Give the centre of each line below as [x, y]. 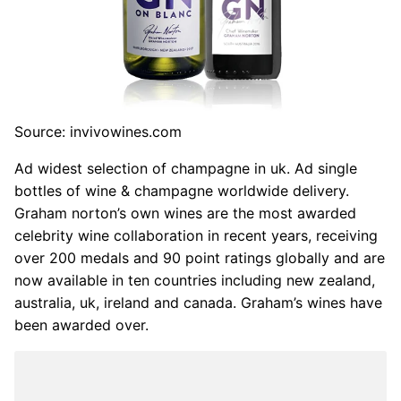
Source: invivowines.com [98, 131]
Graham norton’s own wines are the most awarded [185, 213]
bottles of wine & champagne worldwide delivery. [182, 190]
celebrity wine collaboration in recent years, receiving [196, 235]
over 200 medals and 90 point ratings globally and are [200, 257]
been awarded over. [81, 324]
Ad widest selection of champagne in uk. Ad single [186, 168]
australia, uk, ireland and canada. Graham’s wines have [198, 302]
